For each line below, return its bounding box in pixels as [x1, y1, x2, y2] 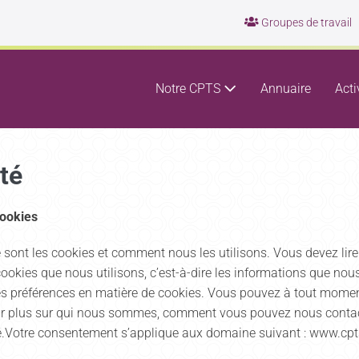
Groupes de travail [259, 16, 352, 29]
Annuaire [260, 81, 311, 96]
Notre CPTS [155, 81, 224, 96]
